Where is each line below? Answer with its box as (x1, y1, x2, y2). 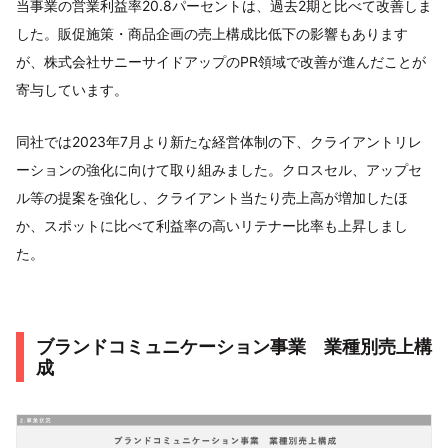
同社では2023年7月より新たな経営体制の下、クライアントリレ (16, 132, 422, 150)
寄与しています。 (16, 80, 128, 98)
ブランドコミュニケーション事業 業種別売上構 (36, 335, 432, 357)
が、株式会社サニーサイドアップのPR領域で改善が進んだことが (16, 52, 426, 70)
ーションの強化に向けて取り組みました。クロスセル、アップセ (16, 160, 422, 178)
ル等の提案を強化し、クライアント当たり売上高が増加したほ (16, 188, 408, 206)
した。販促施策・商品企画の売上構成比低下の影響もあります (16, 24, 408, 42)
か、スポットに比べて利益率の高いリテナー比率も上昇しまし (16, 216, 408, 234)
